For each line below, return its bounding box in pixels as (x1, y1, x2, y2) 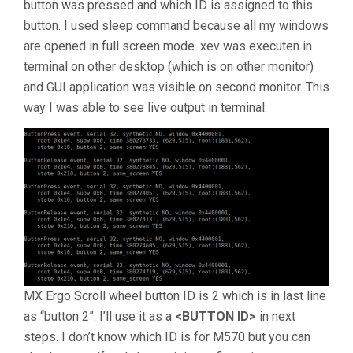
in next (256, 308, 295, 324)
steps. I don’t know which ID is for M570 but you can (24, 329, 310, 344)
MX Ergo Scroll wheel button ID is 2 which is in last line (24, 288, 326, 303)
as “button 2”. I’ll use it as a (24, 308, 175, 324)
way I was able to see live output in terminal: (24, 99, 267, 115)
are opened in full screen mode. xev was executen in (24, 38, 312, 54)
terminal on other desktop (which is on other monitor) (24, 58, 314, 74)
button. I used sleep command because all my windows (24, 17, 329, 33)
